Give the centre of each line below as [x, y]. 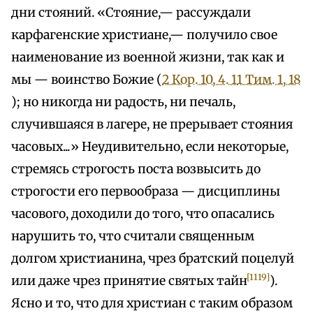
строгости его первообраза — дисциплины [146, 192]
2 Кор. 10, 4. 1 [199, 80]
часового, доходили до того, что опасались [143, 214]
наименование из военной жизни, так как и [148, 58]
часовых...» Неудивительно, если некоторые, [150, 147]
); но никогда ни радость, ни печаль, [123, 102]
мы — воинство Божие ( [87, 80]
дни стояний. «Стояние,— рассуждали [131, 13]
